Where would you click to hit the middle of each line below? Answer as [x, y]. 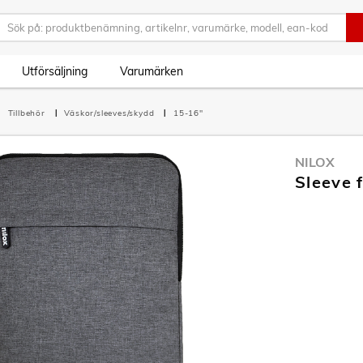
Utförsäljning [55, 71]
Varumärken [152, 71]
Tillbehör [28, 113]
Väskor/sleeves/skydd [111, 113]
